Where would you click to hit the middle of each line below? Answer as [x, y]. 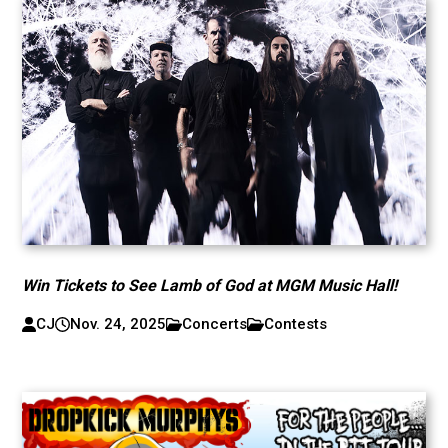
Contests [296, 324]
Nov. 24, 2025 [117, 324]
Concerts [215, 324]
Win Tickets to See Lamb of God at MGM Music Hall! [210, 285]
